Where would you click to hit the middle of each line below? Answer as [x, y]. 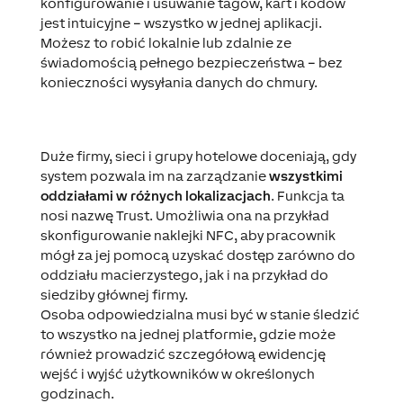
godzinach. [77, 393]
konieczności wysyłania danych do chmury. [179, 82]
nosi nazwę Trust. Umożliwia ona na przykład [184, 215]
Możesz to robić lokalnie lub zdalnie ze [166, 42]
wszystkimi [305, 175]
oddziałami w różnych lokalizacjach [155, 195]
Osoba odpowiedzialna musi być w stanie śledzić [200, 314]
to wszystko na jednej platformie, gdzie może [188, 334]
